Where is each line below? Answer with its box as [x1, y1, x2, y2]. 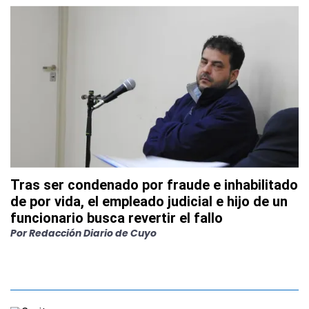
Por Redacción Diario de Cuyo [10, 226, 157, 240]
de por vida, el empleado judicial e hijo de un [10, 192, 288, 210]
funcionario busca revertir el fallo [10, 209, 223, 226]
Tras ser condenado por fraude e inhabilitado [10, 176, 298, 193]
